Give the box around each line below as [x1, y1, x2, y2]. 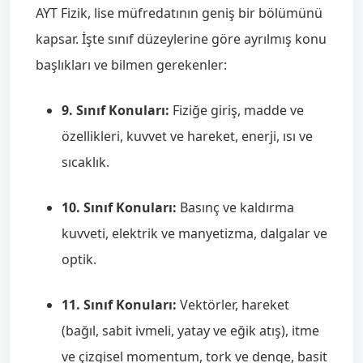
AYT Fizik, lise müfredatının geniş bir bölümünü [36, 4, 322, 22]
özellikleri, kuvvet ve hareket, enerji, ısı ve [62, 127, 313, 145]
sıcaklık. [62, 153, 109, 171]
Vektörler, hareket [177, 296, 289, 314]
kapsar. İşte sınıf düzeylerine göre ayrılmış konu [36, 30, 327, 48]
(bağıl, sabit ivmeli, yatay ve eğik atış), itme [62, 322, 319, 340]
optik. [62, 250, 96, 268]
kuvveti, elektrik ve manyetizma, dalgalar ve [62, 224, 327, 242]
